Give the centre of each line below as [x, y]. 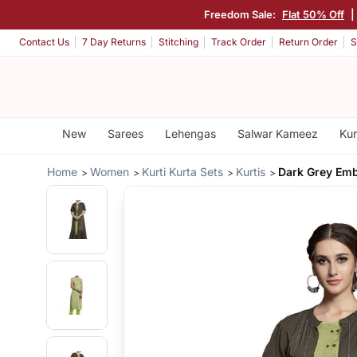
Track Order [239, 42]
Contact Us [44, 42]
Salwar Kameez [277, 133]
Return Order [308, 42]
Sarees [125, 133]
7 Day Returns [114, 42]
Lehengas [190, 133]
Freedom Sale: [241, 14]
